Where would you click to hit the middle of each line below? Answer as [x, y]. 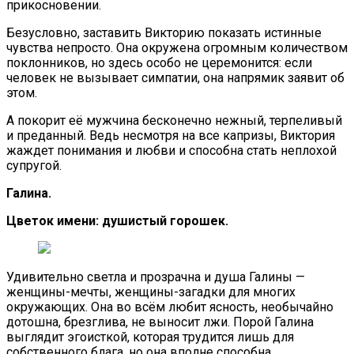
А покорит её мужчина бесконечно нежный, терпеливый [174, 120]
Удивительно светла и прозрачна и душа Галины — [156, 277]
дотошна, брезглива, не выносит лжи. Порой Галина [160, 322]
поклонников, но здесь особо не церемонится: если [159, 62]
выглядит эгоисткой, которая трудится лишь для [150, 337]
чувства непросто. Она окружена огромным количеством [177, 47]
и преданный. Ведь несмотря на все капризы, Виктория [171, 135]
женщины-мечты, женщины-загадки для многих [151, 292]
